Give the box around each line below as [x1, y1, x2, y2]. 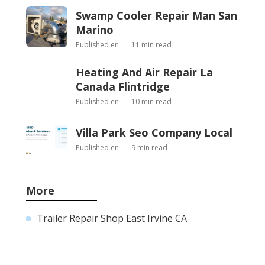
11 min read [131, 39, 172, 50]
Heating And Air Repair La [76, 64, 213, 79]
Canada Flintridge [76, 79, 170, 93]
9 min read [131, 142, 167, 153]
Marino [76, 22, 114, 37]
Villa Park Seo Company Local [76, 125, 232, 140]
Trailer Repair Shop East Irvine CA [37, 211, 187, 225]
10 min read [131, 96, 172, 106]
